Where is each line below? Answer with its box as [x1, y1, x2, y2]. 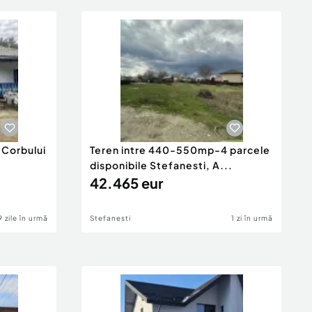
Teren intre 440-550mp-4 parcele [90, 143, 270, 156]
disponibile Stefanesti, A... [90, 159, 233, 171]
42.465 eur [90, 174, 163, 192]
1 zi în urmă [231, 214, 273, 222]
